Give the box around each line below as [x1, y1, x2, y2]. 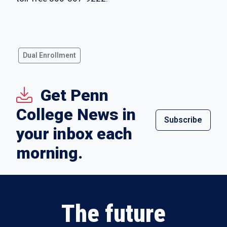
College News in [16, 105, 136, 124]
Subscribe [164, 115, 202, 125]
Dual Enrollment [23, 51, 76, 59]
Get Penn [41, 86, 108, 105]
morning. [16, 143, 83, 163]
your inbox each [16, 124, 132, 143]
